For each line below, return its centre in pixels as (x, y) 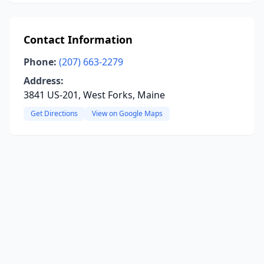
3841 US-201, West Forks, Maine (94, 95)
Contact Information (78, 39)
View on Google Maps (127, 113)
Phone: (40, 62)
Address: (44, 81)
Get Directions (54, 113)
